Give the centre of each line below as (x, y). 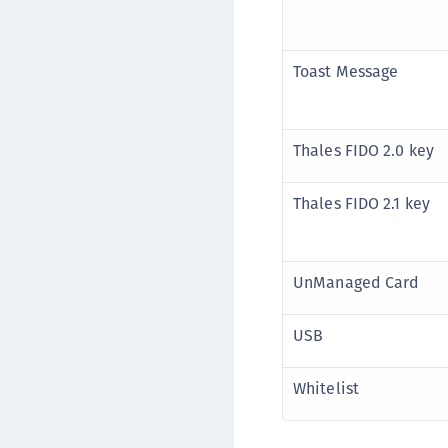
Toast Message (346, 71)
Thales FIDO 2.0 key (363, 150)
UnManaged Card (356, 282)
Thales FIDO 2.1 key (361, 203)
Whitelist (326, 388)
